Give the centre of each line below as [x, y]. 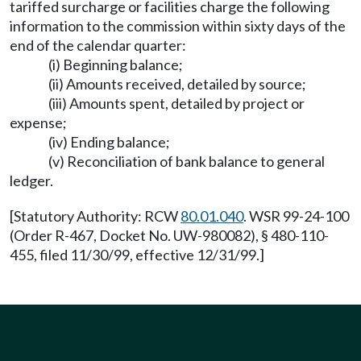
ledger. [31, 180]
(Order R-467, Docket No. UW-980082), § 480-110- [169, 235]
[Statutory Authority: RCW [95, 216]
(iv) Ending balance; [109, 142]
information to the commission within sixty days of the [178, 26]
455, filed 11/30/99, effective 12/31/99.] [137, 255]
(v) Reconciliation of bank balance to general [187, 161]
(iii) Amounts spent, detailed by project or [176, 103]
